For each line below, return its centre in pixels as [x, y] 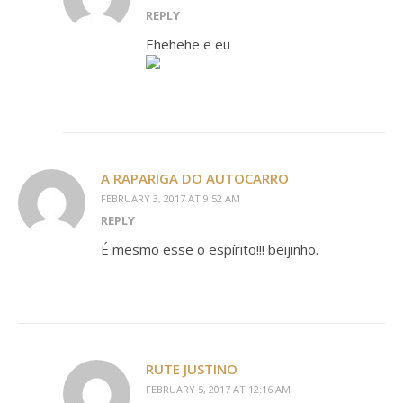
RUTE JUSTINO [192, 369]
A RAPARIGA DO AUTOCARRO [195, 179]
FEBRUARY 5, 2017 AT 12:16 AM [218, 390]
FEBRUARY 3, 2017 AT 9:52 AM [170, 199]
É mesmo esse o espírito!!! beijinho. [210, 250]
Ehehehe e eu [188, 45]
